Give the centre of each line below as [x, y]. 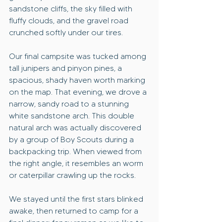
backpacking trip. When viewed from [76, 152]
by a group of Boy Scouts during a [72, 140]
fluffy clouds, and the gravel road [70, 21]
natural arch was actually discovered [76, 128]
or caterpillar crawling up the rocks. [72, 175]
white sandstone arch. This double [73, 116]
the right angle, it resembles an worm [77, 164]
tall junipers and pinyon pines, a [66, 68]
